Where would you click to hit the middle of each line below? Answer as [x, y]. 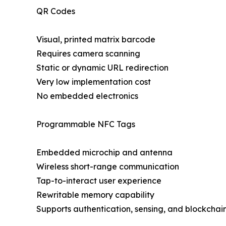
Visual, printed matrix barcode [96, 39]
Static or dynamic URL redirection [102, 67]
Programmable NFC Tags [86, 124]
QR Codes [56, 11]
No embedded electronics [87, 96]
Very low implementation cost [94, 81]
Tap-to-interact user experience [99, 180]
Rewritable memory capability [95, 194]
